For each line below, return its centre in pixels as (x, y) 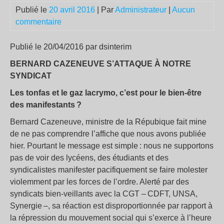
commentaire (38, 22)
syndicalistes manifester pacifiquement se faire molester (109, 170)
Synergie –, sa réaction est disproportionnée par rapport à (111, 206)
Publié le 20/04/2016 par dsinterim (71, 47)
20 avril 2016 (72, 10)
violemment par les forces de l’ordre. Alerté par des (99, 182)
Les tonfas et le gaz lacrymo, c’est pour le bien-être (106, 93)
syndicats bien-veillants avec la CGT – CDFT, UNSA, (104, 194)
